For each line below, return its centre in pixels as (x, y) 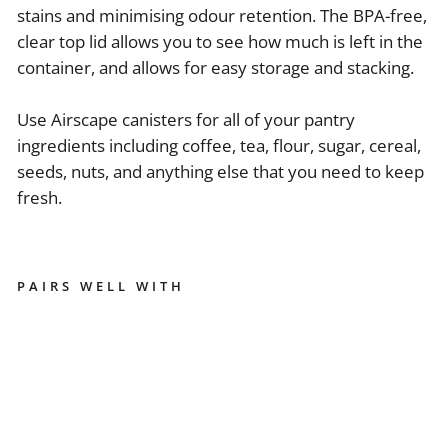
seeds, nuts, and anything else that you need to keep (220, 172)
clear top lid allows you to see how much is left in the (220, 42)
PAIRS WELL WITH (101, 286)
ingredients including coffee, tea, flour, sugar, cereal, (219, 146)
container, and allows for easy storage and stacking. (215, 68)
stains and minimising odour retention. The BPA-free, (222, 16)
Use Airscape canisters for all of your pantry (186, 120)
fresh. (39, 198)
